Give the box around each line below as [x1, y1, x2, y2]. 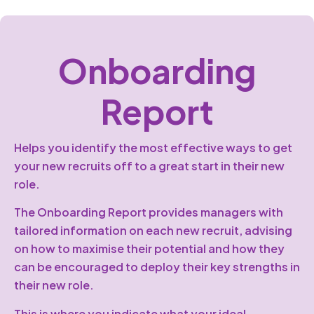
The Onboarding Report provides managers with [14, 205, 283, 220]
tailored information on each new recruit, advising [14, 223, 292, 238]
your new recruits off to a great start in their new [14, 158, 285, 173]
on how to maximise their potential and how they [14, 241, 285, 257]
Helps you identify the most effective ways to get [14, 139, 292, 155]
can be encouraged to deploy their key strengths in [14, 259, 300, 275]
